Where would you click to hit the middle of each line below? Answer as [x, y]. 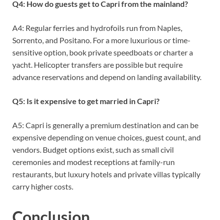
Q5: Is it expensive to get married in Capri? [86, 101]
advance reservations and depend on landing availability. [107, 77]
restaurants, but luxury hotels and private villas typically [106, 174]
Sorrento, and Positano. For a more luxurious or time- [101, 40]
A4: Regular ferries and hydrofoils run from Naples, [97, 28]
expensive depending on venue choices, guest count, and [107, 137]
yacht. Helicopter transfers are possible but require [97, 65]
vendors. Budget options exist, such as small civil [93, 150]
